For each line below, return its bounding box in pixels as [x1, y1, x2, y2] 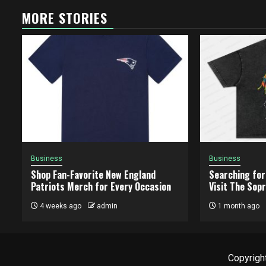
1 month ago [216, 201, 259, 210]
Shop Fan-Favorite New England [31, 167, 156, 182]
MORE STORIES [22, 8, 107, 27]
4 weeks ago [38, 201, 81, 210]
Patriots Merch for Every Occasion [31, 179, 171, 194]
